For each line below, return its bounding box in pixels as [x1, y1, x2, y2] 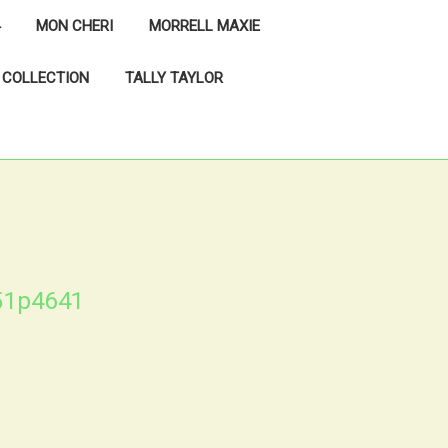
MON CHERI [36, 17, 113, 35]
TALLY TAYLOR [125, 69, 223, 87]
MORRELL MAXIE [149, 17, 260, 35]
